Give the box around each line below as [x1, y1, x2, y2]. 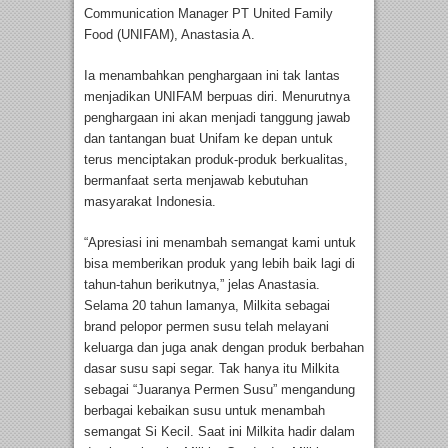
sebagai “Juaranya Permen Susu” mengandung [84, 382, 355, 398]
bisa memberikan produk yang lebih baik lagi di [84, 256, 355, 272]
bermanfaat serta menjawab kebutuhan [84, 173, 308, 189]
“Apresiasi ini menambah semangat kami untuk [84, 235, 356, 251]
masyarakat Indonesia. [84, 194, 216, 210]
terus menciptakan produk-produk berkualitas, [84, 152, 348, 168]
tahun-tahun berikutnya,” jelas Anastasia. [84, 277, 320, 293]
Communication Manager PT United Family [84, 6, 333, 22]
